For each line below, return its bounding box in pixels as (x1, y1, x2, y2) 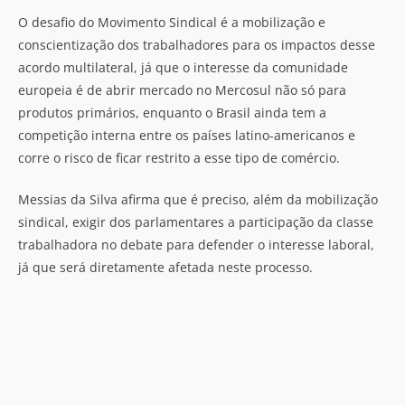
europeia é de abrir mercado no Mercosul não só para (18, 81, 346, 99)
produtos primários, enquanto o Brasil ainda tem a (18, 104, 326, 121)
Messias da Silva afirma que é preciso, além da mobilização (18, 191, 378, 208)
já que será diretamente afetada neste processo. (18, 259, 313, 276)
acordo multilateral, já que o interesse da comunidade (18, 59, 348, 76)
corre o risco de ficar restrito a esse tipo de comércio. (18, 149, 340, 166)
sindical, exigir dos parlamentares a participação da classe (18, 213, 373, 231)
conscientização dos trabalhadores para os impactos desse (18, 36, 375, 53)
